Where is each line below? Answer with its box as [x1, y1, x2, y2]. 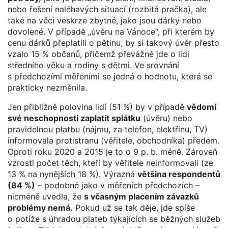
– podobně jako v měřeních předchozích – [35, 180, 199, 190]
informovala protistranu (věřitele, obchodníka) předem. [8, 135, 219, 146]
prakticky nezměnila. [8, 82, 87, 93]
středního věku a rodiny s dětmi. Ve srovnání [8, 60, 179, 70]
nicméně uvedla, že [8, 191, 84, 202]
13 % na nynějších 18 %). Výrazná [8, 168, 137, 179]
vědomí [187, 101, 216, 112]
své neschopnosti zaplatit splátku [8, 112, 140, 123]
